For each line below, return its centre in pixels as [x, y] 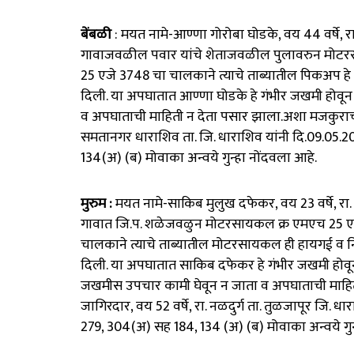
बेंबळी [96, 35]
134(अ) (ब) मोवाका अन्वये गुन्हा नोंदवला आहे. [199, 158]
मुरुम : [96, 203]
